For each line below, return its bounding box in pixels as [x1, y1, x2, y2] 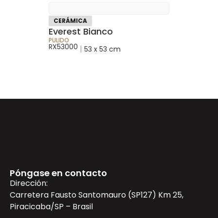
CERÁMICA [54, 16, 87, 25]
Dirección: [10, 177, 48, 189]
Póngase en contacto [10, 166, 107, 179]
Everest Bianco [49, 25, 113, 37]
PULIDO [49, 36, 69, 44]
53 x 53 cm [84, 44, 121, 54]
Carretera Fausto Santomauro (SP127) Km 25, [10, 189, 183, 200]
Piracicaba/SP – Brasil [10, 200, 93, 212]
